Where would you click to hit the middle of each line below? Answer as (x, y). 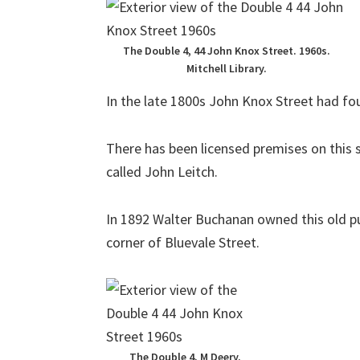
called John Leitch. (162, 172)
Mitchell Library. (227, 68)
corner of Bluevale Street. (183, 242)
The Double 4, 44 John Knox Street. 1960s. (227, 51)
